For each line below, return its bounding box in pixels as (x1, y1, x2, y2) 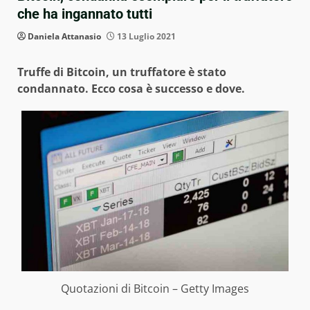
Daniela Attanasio (28, 30, 101, 43)
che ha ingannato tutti (17, 6, 152, 23)
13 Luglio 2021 (115, 30, 176, 43)
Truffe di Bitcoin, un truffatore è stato (17, 64, 226, 80)
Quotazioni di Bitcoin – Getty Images (61, 281, 249, 296)
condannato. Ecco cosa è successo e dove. (17, 81, 248, 97)
